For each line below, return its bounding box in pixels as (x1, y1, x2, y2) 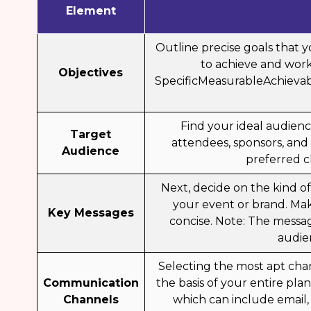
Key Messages (47, 206, 134, 219)
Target (70, 128, 112, 141)
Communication (42, 276, 139, 289)
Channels (62, 293, 119, 306)
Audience (62, 144, 120, 158)
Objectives (58, 66, 124, 79)
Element (65, 4, 116, 17)
